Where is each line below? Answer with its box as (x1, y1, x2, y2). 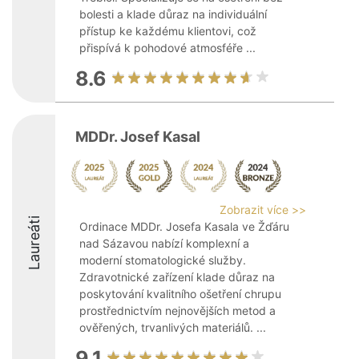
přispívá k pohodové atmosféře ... (79, 41, 256, 54)
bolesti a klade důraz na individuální (79, 7, 267, 21)
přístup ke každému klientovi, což (79, 24, 256, 38)
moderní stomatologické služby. (79, 253, 246, 267)
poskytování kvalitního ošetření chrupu (79, 287, 281, 301)
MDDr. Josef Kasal (75, 128, 200, 145)
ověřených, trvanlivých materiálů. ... (79, 321, 266, 334)
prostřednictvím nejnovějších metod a (79, 304, 276, 317)
